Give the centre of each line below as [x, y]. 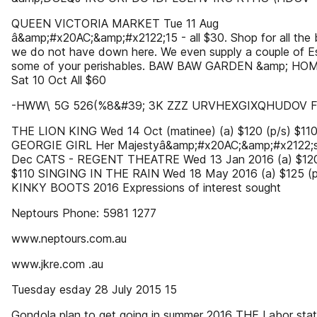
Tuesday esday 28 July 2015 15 [94, 289]
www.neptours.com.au [69, 238]
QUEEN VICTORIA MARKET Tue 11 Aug [115, 23]
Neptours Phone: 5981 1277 [84, 213]
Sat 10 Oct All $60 [59, 80]
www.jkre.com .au [57, 264]
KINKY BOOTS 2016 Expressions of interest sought [146, 188]
